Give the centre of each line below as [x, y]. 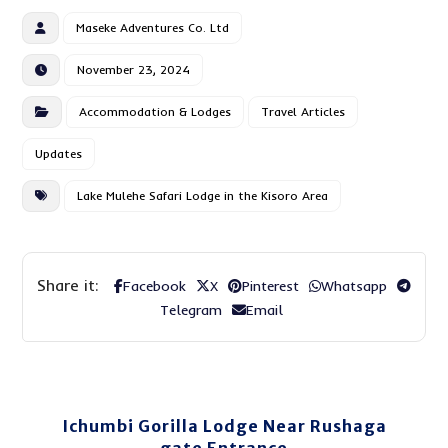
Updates [59, 153]
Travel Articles [303, 111]
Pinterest [270, 286]
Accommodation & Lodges [155, 111]
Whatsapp [354, 286]
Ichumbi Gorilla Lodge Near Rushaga [224, 426]
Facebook [154, 286]
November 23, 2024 [134, 69]
